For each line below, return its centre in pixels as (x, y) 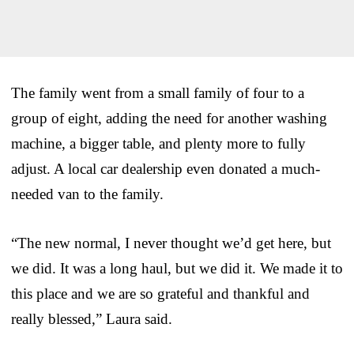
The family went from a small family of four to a (158, 92)
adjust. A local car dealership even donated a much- (166, 168)
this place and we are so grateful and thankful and (160, 293)
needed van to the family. (87, 194)
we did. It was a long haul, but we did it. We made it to (177, 268)
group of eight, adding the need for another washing (169, 118)
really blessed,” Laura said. (92, 318)
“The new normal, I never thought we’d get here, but (171, 243)
